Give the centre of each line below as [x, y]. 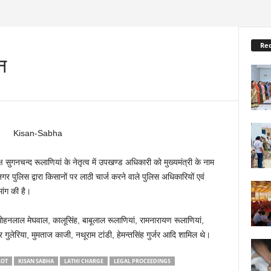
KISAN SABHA [36, 261]
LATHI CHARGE [83, 261]
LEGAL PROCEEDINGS [142, 261]
